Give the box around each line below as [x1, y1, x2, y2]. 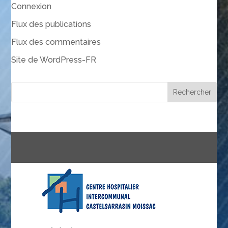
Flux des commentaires [11, 37, 101, 47]
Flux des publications [11, 19, 92, 30]
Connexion [11, 2, 52, 12]
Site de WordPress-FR [11, 55, 97, 65]
